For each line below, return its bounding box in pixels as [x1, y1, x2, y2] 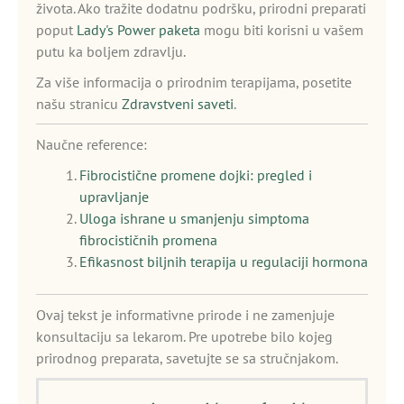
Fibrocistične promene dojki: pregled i [79, 166, 312, 184]
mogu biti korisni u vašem [200, 21, 363, 39]
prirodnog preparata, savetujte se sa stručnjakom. [36, 349, 338, 367]
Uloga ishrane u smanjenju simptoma [79, 209, 309, 227]
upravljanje [79, 188, 149, 206]
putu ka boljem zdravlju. [36, 42, 186, 60]
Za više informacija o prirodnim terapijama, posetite [36, 73, 352, 91]
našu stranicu [36, 95, 122, 113]
